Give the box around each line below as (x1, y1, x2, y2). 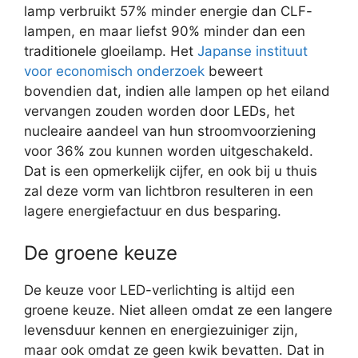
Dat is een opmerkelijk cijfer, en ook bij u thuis (24, 163, 317, 179)
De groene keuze (24, 241, 177, 265)
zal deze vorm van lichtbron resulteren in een (24, 183, 313, 199)
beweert (205, 63, 263, 79)
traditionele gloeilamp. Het (24, 43, 197, 59)
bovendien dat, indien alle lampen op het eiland (24, 83, 330, 99)
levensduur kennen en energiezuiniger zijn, (24, 321, 298, 338)
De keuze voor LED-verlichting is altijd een (24, 281, 295, 298)
